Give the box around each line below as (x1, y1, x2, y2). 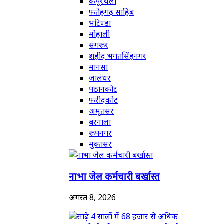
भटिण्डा (89, 17, 111, 29)
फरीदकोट (89, 94, 118, 106)
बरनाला (89, 116, 111, 128)
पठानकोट (89, 83, 117, 95)
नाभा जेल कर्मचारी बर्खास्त (69, 169, 160, 182)
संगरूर (89, 39, 108, 51)
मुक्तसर (89, 138, 112, 150)
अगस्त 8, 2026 (69, 191, 116, 203)
